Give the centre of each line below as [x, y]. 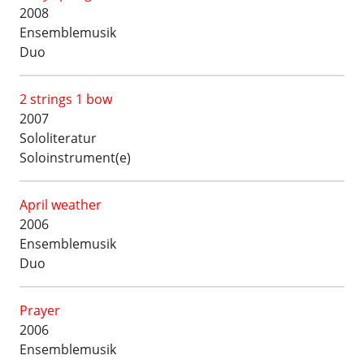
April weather [61, 205]
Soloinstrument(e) [75, 158]
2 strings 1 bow [66, 99]
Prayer [40, 310]
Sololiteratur [58, 138]
